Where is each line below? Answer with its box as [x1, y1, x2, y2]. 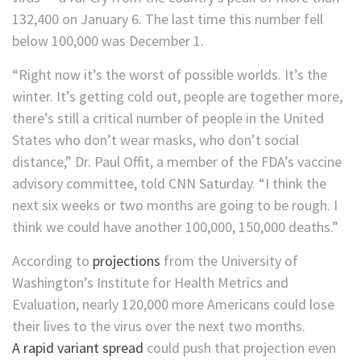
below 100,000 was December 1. [12, 31, 204, 51]
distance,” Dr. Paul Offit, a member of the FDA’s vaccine [12, 152, 342, 172]
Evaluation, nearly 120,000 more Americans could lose [12, 295, 334, 314]
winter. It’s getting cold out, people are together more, [12, 87, 342, 106]
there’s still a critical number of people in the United [12, 109, 324, 128]
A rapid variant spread [12, 338, 143, 358]
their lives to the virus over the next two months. [12, 317, 305, 336]
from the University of [160, 251, 298, 271]
